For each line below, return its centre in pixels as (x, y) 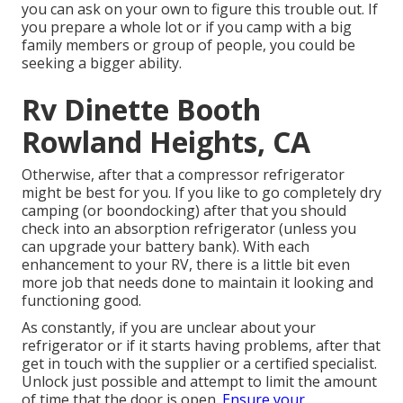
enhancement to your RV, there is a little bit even (186, 264)
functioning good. (81, 300)
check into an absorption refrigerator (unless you (189, 228)
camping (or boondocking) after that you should (184, 210)
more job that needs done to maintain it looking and (197, 282)
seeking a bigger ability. (102, 63)
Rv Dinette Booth (141, 109)
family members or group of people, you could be (188, 45)
